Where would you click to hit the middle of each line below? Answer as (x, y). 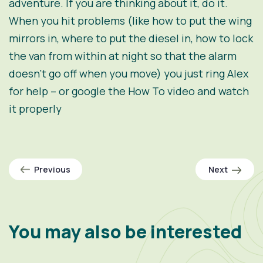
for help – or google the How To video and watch (129, 91)
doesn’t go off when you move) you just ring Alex (129, 73)
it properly (35, 109)
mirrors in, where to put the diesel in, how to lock (131, 38)
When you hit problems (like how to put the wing (130, 21)
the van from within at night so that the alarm (123, 56)
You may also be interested (125, 232)
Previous (52, 169)
